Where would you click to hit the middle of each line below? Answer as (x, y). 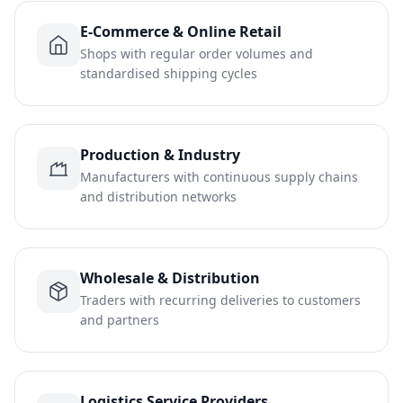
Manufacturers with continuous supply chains (219, 177)
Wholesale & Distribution (170, 278)
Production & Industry (160, 155)
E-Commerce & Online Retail (181, 31)
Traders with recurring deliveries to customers (220, 300)
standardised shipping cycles (169, 73)
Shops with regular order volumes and (197, 54)
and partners (120, 320)
